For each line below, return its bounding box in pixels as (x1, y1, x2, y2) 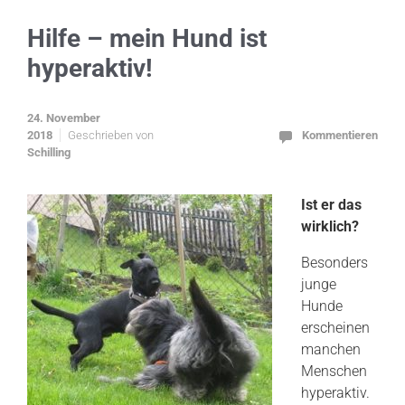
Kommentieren (302, 128, 378, 142)
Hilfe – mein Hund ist (27, 24, 267, 53)
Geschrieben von (68, 128, 154, 142)
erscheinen (301, 319, 370, 336)
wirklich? (301, 218, 359, 235)
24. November (27, 111, 100, 125)
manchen (301, 341, 361, 358)
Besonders (301, 254, 368, 271)
